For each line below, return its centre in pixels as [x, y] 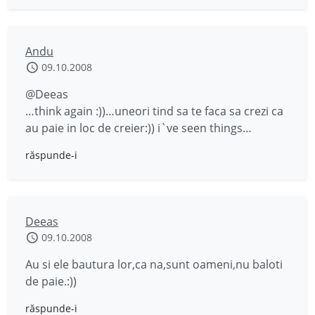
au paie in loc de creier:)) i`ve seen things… [139, 128]
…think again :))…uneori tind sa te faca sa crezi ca [154, 111]
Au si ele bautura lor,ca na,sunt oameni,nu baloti [154, 264]
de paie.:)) [51, 281]
